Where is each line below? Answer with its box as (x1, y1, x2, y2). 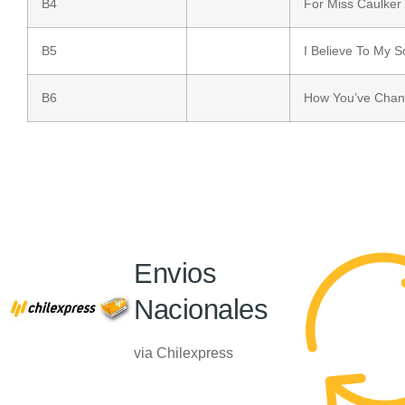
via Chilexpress (134, 345, 234, 362)
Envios (134, 258, 217, 290)
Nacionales (134, 294, 268, 326)
